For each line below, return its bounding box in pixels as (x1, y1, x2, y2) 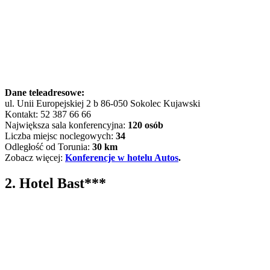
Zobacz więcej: (5, 152, 65, 163)
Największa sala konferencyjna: (5, 119, 128, 130)
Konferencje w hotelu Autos (65, 152, 178, 163)
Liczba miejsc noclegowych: (5, 130, 116, 141)
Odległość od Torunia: (5, 141, 92, 152)
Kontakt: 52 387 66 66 (5, 108, 91, 119)
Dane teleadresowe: (5, 87, 84, 98)
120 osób (128, 119, 163, 130)
